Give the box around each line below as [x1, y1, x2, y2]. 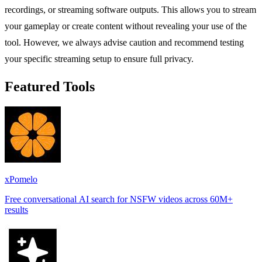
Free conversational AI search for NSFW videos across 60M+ [5, 194, 233, 204]
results [5, 204, 28, 215]
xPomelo [5, 174, 37, 184]
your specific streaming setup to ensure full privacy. [5, 53, 194, 64]
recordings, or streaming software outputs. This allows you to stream [5, 4, 256, 15]
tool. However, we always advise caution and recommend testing [5, 37, 244, 47]
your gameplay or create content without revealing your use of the [5, 20, 247, 31]
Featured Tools [5, 78, 95, 94]
